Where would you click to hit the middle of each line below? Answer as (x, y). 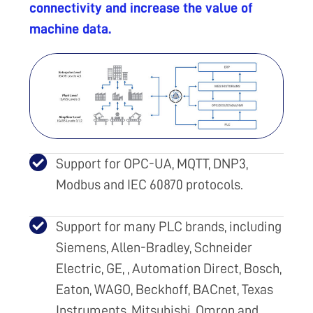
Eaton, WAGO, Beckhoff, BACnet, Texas (164, 289)
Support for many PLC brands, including (168, 226)
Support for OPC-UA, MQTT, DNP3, (152, 163)
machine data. (70, 29)
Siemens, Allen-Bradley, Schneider (154, 247)
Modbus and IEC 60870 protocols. (149, 184)
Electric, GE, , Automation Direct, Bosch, (168, 268)
